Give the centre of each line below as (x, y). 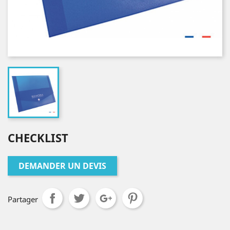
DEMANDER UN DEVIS (62, 166)
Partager (23, 199)
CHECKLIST (38, 138)
